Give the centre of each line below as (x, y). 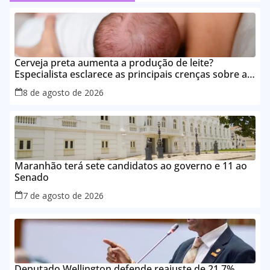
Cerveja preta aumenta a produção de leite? (114, 62)
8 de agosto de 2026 (63, 92)
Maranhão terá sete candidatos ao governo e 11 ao (131, 165)
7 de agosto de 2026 (63, 195)
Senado (32, 177)
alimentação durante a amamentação (100, 85)
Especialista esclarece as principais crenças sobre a (131, 74)
